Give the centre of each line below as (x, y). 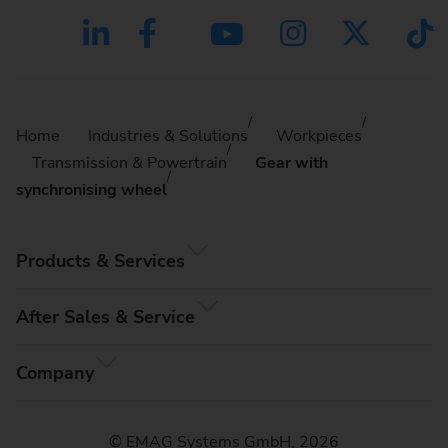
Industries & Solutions (168, 135)
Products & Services (100, 260)
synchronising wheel (91, 189)
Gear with (291, 162)
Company (55, 372)
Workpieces (319, 135)
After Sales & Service (105, 316)
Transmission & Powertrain (129, 162)
